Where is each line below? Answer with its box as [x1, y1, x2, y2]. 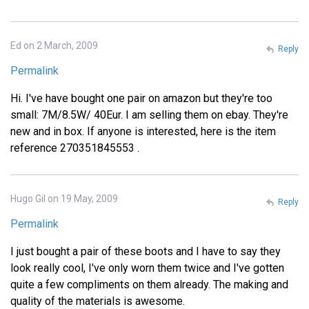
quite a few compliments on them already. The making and [10, 278, 288, 292]
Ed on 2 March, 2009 [10, 40, 98, 52]
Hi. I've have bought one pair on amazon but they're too [10, 92, 272, 106]
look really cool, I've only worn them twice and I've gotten [10, 261, 284, 275]
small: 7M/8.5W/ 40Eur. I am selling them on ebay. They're [10, 108, 288, 122]
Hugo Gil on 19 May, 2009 [10, 193, 118, 205]
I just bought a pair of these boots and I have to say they [10, 245, 281, 259]
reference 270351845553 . [10, 141, 139, 155]
